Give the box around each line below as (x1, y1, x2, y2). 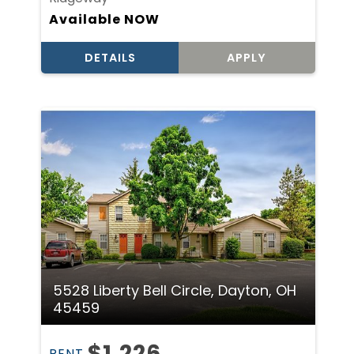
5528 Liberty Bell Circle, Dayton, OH (53, 280, 297, 300)
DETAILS (84, 50, 136, 66)
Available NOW (49, 10, 160, 29)
